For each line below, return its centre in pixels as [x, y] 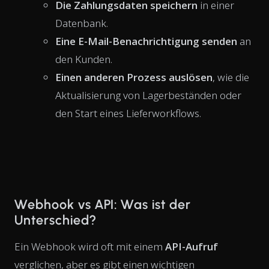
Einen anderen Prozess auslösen [134, 77]
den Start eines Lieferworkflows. [128, 113]
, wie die [231, 77]
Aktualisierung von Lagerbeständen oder [148, 95]
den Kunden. [84, 59]
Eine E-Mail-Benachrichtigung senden [146, 41]
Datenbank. [82, 23]
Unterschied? [55, 220]
